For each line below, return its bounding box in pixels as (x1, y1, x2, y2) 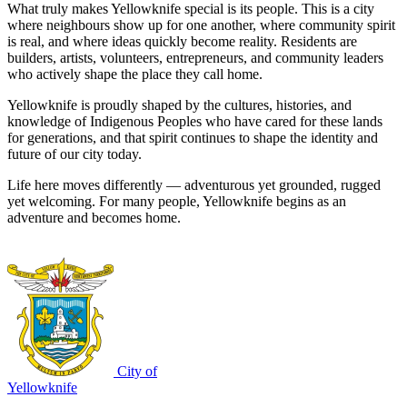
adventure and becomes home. (7, 210, 181, 226)
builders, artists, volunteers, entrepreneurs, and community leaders (7, 50, 383, 66)
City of (117, 363, 157, 380)
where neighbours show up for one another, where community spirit (7, 17, 395, 34)
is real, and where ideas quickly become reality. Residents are (7, 34, 357, 50)
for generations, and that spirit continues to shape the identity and (7, 130, 378, 146)
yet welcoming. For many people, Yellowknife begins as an (7, 194, 346, 210)
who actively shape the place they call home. (7, 66, 263, 83)
